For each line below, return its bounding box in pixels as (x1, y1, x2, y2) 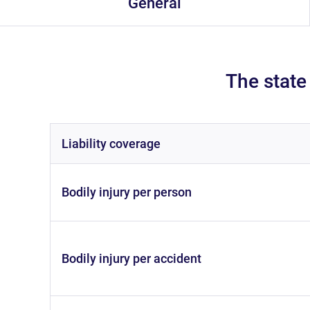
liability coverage (69, 136, 161, 151)
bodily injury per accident (69, 251, 201, 266)
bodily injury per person (69, 185, 192, 199)
